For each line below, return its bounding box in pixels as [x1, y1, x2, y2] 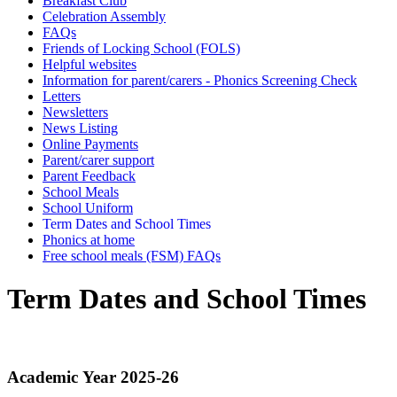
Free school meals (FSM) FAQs [43, 247, 221, 263]
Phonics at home [43, 231, 135, 247]
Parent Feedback [43, 167, 136, 183]
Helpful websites [43, 56, 136, 72]
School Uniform [43, 199, 133, 215]
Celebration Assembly [43, 8, 166, 24]
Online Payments [43, 136, 138, 152]
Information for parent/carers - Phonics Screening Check [43, 72, 357, 88]
